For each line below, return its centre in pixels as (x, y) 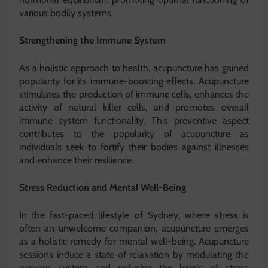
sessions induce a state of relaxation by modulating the (134, 255)
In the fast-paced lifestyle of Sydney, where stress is (134, 215)
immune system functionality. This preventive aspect (134, 121)
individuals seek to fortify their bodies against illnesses (134, 147)
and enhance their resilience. (76, 160)
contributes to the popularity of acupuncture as (134, 134)
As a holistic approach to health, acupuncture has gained (134, 68)
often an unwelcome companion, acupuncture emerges (134, 229)
